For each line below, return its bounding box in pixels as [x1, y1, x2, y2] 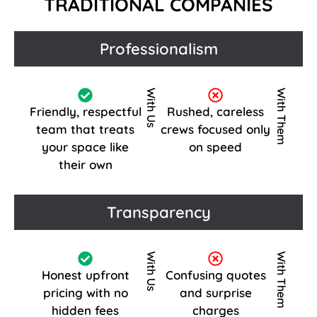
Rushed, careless [167, 103, 265, 119]
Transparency [106, 202, 211, 222]
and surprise [179, 284, 252, 300]
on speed [189, 139, 243, 154]
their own [58, 156, 113, 172]
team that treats [36, 121, 135, 137]
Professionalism [99, 38, 218, 59]
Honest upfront [41, 267, 129, 282]
